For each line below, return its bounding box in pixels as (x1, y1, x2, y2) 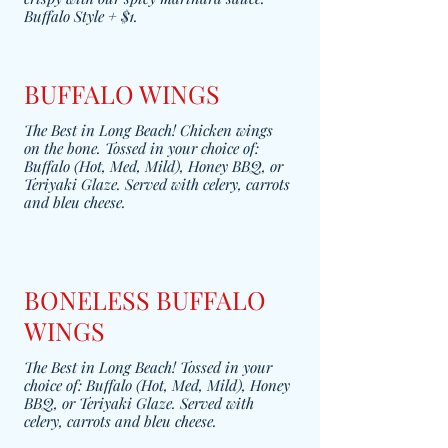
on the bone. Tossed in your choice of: (24, 138, 259, 158)
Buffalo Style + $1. (24, 6, 138, 26)
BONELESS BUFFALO (24, 283, 266, 316)
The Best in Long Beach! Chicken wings (24, 120, 273, 140)
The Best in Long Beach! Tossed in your (24, 357, 272, 377)
